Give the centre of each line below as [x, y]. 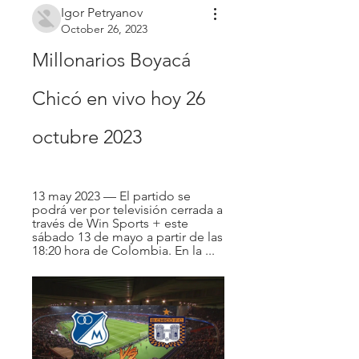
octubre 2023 [87, 136]
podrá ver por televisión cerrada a [127, 209]
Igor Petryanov [102, 12]
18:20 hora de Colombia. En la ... [123, 250]
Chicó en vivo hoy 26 [119, 98]
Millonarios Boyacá [111, 59]
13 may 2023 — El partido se [111, 196]
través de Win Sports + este [110, 223]
